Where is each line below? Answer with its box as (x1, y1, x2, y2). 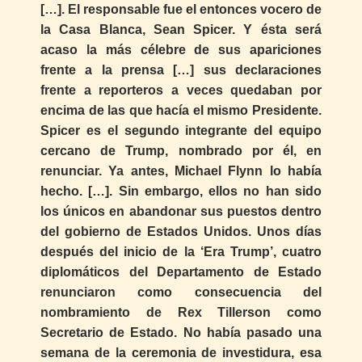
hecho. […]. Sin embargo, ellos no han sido (40, 183, 322, 198)
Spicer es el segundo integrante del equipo (40, 123, 322, 137)
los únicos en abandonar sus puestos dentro (40, 204, 322, 218)
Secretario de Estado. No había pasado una (40, 325, 322, 339)
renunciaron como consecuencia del (40, 284, 322, 299)
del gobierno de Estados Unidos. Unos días (40, 224, 322, 238)
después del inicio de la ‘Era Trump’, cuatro (40, 244, 322, 259)
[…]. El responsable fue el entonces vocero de (40, 2, 322, 16)
